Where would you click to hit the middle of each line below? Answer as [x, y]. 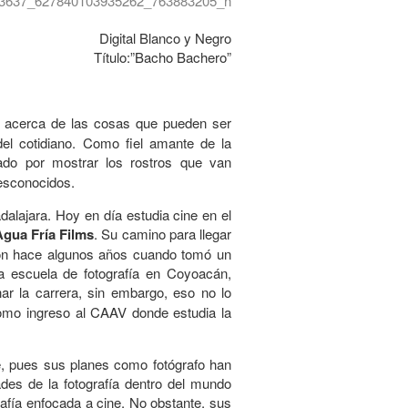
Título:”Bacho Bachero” [163, 57]
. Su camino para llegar [163, 234]
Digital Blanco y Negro [165, 38]
